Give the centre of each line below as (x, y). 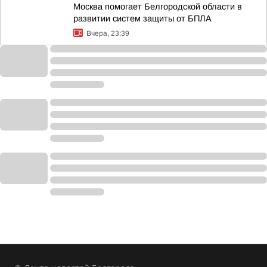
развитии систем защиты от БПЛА (142, 18)
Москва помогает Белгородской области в (158, 7)
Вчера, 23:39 (108, 33)
